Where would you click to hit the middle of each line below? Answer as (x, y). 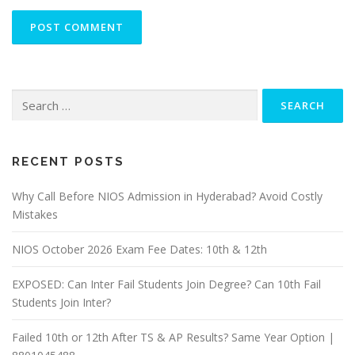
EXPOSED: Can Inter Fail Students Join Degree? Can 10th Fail (166, 284)
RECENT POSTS (68, 161)
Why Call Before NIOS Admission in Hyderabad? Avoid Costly (167, 196)
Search (27, 96)
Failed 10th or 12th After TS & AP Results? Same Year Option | (173, 337)
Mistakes (35, 214)
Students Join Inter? (61, 302)
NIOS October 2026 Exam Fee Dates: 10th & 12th (139, 249)
